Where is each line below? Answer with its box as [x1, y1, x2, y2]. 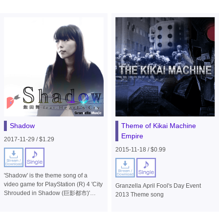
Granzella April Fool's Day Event [115, 182, 201, 189]
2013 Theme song [115, 191, 164, 198]
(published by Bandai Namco [4, 198, 82, 205]
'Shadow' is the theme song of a [4, 172, 88, 179]
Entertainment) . [4, 207, 46, 214]
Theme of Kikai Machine [121, 121, 196, 130]
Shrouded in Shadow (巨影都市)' [4, 189, 90, 197]
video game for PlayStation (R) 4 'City [4, 180, 103, 188]
